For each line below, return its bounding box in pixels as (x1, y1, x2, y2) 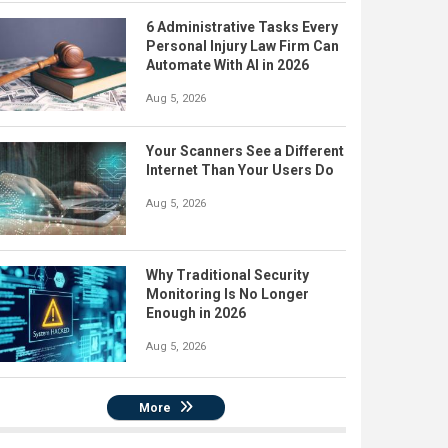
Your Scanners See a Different (146, 143, 344, 160)
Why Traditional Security (146, 267, 309, 284)
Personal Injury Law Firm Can (146, 38, 339, 54)
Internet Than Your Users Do (146, 162, 334, 179)
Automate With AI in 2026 (146, 57, 309, 73)
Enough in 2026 (146, 305, 246, 322)
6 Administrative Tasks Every (146, 19, 338, 35)
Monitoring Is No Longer (146, 286, 309, 303)
